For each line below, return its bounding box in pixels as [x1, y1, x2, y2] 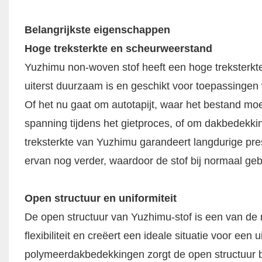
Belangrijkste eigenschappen [24, 23, 170, 36]
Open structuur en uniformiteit [24, 192, 177, 204]
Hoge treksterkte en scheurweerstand [24, 42, 212, 54]
